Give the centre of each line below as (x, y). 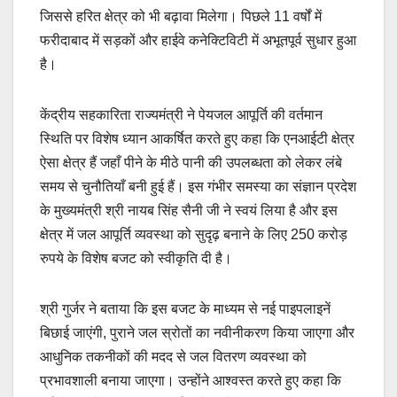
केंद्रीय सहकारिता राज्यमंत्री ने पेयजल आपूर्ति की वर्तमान (181, 114)
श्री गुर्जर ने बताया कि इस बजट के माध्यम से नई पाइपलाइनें (185, 308)
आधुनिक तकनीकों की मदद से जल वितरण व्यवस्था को (173, 356)
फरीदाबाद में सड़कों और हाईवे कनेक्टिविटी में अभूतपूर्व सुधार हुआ (198, 40)
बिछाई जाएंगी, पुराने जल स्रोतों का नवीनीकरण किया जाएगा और (197, 332)
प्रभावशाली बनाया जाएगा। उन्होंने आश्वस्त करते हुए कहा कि (191, 380)
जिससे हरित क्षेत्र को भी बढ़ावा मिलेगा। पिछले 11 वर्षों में (181, 16)
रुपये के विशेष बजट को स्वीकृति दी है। (136, 258)
